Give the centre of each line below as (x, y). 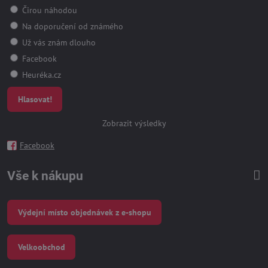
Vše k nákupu (45, 176)
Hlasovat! (35, 99)
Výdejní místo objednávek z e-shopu (84, 212)
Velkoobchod (41, 247)
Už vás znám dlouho (58, 43)
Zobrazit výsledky (134, 123)
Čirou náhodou (48, 10)
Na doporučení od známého (71, 27)
